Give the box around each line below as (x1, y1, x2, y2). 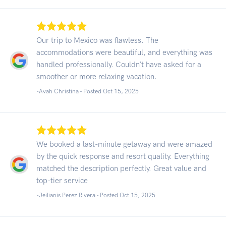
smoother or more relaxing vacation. (36, 72, 157, 81)
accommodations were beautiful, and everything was (36, 47, 212, 57)
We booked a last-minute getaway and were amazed (36, 139, 212, 149)
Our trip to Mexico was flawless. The (36, 35, 158, 45)
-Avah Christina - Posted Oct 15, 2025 (36, 87, 139, 95)
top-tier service (36, 176, 88, 185)
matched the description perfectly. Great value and (36, 163, 206, 173)
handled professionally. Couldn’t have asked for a (36, 60, 201, 69)
